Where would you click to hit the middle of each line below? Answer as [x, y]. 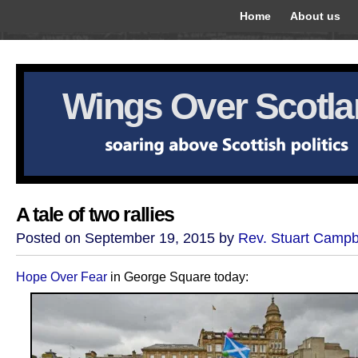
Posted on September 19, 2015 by [127, 238]
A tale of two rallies [95, 215]
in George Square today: [178, 276]
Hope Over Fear [62, 276]
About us [315, 16]
